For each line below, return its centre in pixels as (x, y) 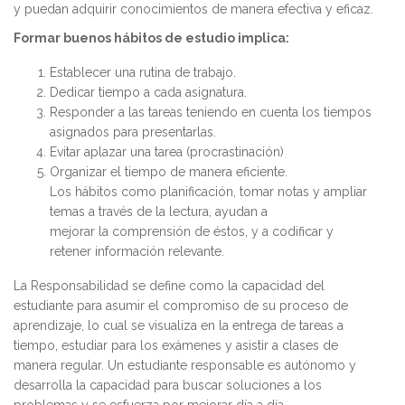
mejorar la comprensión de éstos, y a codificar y (192, 232)
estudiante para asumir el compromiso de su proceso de (181, 306)
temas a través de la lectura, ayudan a (159, 212)
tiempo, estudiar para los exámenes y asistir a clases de (176, 346)
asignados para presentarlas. (133, 132)
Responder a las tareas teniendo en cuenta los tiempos (211, 113)
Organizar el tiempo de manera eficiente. (169, 172)
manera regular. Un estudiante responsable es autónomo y (185, 366)
